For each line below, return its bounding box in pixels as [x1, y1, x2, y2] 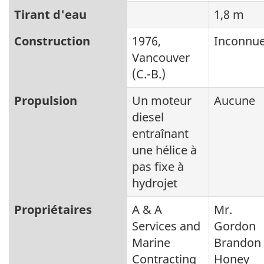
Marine [132, 234, 170, 250]
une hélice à [132, 141, 197, 158]
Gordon [214, 217, 256, 234]
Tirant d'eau [14, 6, 87, 22]
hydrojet [132, 174, 177, 191]
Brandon [214, 234, 261, 250]
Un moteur [132, 92, 192, 108]
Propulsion [14, 92, 77, 108]
